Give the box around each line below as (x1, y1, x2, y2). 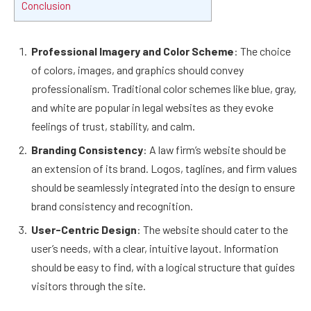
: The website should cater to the (137, 223, 288, 237)
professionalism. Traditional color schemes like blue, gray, (31, 82, 296, 96)
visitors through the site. (31, 279, 146, 293)
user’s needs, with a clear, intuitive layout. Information (31, 242, 278, 255)
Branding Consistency (31, 143, 143, 157)
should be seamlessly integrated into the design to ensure (31, 180, 295, 194)
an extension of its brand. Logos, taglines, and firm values (31, 162, 297, 176)
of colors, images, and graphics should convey (31, 63, 244, 77)
